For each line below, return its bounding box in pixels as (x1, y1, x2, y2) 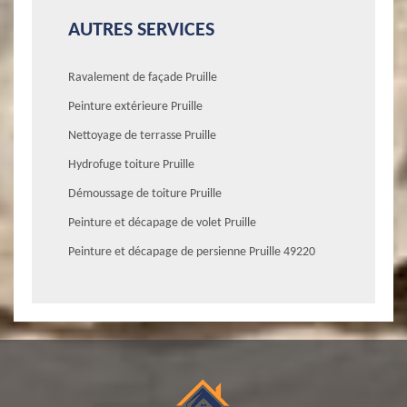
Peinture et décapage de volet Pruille (68, 215, 256, 230)
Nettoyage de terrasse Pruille (68, 128, 216, 143)
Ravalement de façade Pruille (68, 70, 217, 84)
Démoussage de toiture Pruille (68, 186, 222, 201)
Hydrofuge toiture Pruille (68, 157, 194, 172)
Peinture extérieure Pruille (68, 99, 203, 114)
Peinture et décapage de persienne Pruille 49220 (68, 244, 315, 259)
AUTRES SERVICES (68, 19, 214, 41)
